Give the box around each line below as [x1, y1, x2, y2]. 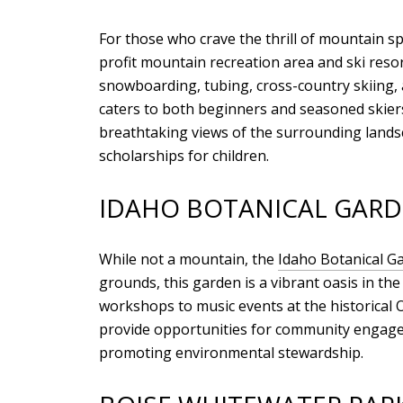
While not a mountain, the [99, 249, 278, 270]
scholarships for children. [99, 145, 269, 166]
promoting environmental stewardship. [99, 343, 363, 363]
